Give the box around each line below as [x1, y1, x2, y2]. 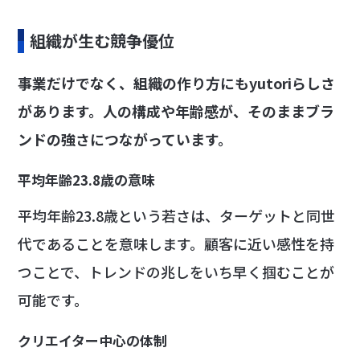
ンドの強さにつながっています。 [18, 128, 233, 149]
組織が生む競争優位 [30, 28, 175, 52]
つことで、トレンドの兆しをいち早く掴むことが [18, 260, 335, 282]
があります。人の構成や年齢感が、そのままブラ [18, 100, 335, 121]
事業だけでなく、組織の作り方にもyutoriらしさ [18, 72, 336, 93]
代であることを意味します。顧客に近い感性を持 [18, 232, 335, 254]
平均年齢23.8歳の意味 [18, 169, 156, 190]
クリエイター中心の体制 [18, 329, 168, 350]
